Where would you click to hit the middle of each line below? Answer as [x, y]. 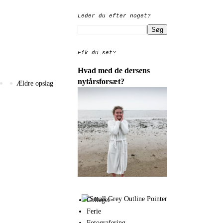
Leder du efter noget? [114, 16]
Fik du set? [97, 53]
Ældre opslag [35, 83]
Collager [98, 200]
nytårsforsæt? [101, 81]
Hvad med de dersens [114, 70]
